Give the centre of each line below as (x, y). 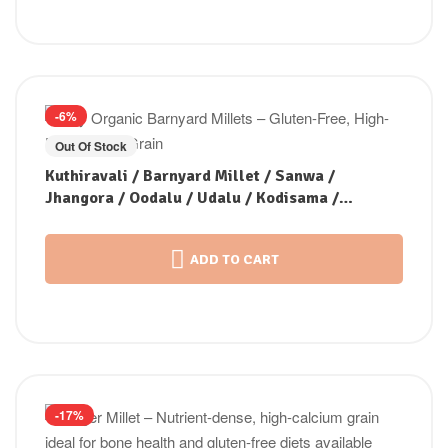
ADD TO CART (234, 259)
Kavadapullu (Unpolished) (141, 220)
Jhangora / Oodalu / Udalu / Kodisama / (192, 198)
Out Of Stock (91, 146)
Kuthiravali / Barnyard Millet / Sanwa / (190, 176)
